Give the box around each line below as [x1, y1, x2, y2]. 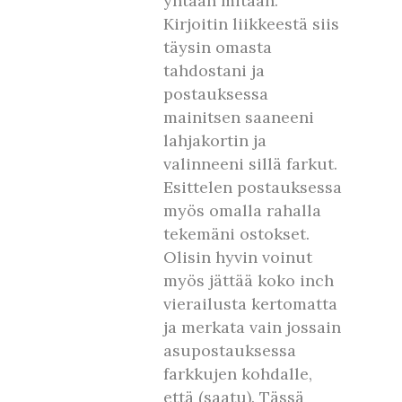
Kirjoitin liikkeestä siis [163, 13, 339, 34]
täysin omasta [163, 37, 272, 57]
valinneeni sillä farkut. [163, 153, 337, 174]
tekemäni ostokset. [163, 223, 310, 244]
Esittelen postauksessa [163, 177, 342, 197]
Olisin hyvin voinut [163, 247, 312, 267]
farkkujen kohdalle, [163, 363, 312, 384]
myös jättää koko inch [163, 270, 334, 291]
